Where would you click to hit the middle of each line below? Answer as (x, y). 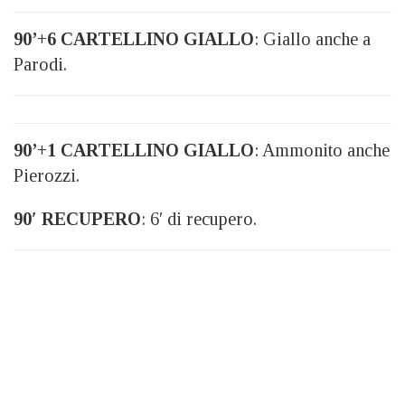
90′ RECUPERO (77, 219)
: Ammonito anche (322, 150)
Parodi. (40, 64)
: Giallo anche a (312, 39)
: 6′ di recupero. (199, 219)
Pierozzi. (47, 175)
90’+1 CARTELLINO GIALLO (134, 150)
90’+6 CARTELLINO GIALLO (134, 39)
